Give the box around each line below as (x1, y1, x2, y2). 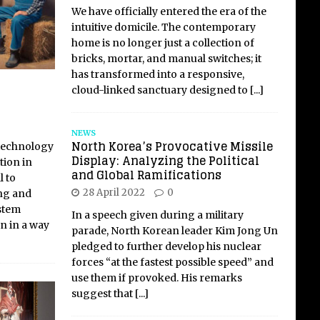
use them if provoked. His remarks (71, 271, 242, 284)
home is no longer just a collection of (71, 36, 254, 49)
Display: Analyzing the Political (71, 150, 259, 171)
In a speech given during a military (71, 208, 244, 221)
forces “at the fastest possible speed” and (71, 255, 274, 269)
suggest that (71, 286, 135, 300)
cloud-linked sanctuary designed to (71, 83, 250, 96)
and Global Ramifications (71, 164, 221, 185)
